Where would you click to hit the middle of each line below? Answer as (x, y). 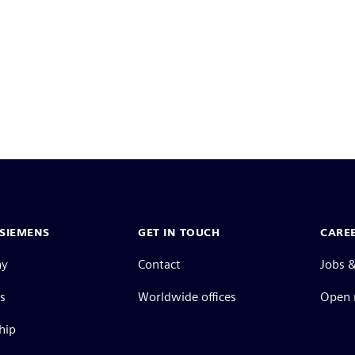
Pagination (63, 36)
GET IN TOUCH (179, 233)
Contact (159, 265)
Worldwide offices (187, 297)
